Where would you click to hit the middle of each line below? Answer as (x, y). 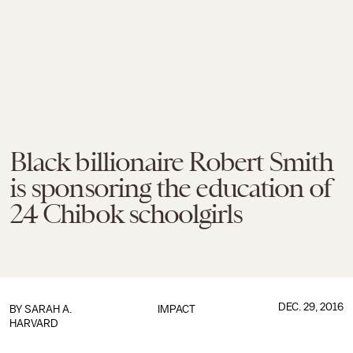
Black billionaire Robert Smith (171, 162)
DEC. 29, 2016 (310, 307)
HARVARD (34, 323)
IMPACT (176, 309)
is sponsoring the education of (170, 188)
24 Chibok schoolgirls (126, 214)
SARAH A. (48, 309)
